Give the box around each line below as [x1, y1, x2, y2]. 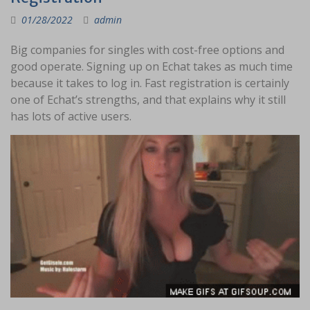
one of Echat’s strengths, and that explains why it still [10, 92, 286, 107]
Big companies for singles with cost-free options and [10, 42, 284, 57]
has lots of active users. [10, 109, 131, 124]
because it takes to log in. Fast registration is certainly [10, 75, 289, 91]
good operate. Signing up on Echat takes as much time [10, 59, 293, 74]
